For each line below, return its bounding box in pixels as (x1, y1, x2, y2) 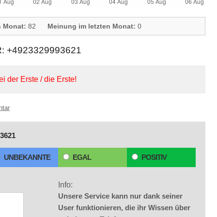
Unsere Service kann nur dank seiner (58, 192, 183, 200)
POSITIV (141, 153, 167, 161)
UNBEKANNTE (4, 153, 50, 161)
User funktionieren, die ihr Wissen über (58, 203, 190, 212)
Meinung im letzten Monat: (47, 22, 136, 30)
